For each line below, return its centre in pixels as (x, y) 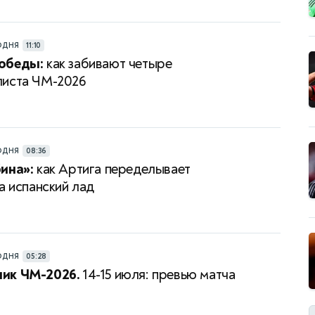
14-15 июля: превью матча (157, 275)
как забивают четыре (108, 64)
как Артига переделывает (112, 169)
